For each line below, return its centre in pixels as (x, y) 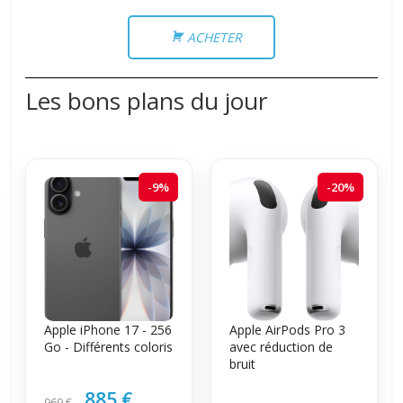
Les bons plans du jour (147, 100)
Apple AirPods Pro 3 (287, 329)
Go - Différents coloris (109, 346)
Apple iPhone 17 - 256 (108, 329)
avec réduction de (281, 346)
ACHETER (214, 37)
